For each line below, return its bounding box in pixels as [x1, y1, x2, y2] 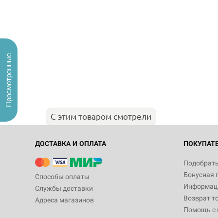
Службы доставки [35, 184, 93, 192]
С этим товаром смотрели [51, 110, 151, 121]
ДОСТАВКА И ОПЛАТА [35, 140, 106, 147]
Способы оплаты [35, 173, 90, 181]
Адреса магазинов [35, 196, 94, 204]
